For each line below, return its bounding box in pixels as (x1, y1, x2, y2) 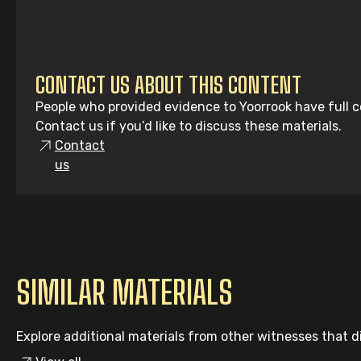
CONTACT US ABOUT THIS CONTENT (35, 71, 301, 98)
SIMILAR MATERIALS (16, 273, 233, 312)
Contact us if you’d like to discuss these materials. (35, 118, 342, 134)
